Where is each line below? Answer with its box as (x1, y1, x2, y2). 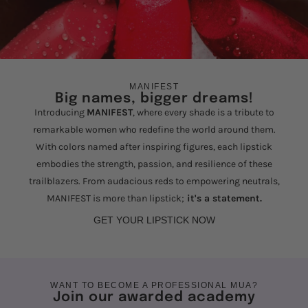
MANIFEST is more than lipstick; (46, 192, 184, 205)
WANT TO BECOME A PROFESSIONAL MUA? (50, 280, 258, 290)
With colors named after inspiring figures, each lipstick (36, 141, 272, 153)
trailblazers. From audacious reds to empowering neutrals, (28, 175, 280, 188)
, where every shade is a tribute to (132, 107, 274, 119)
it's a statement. (184, 192, 262, 205)
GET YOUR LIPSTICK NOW (93, 214, 215, 225)
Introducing (34, 107, 87, 119)
